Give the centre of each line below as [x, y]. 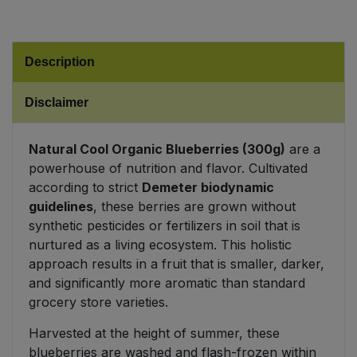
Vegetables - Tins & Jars [84, 157]
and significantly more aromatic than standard [167, 283]
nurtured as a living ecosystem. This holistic [160, 245]
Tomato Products [63, 117]
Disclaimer [57, 103]
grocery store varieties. [98, 302]
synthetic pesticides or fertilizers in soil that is [165, 226]
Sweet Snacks [57, 33]
